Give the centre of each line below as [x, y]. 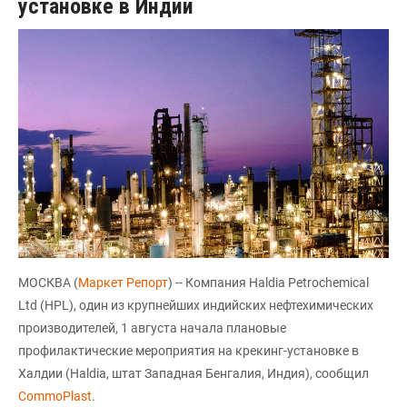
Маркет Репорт [123, 282]
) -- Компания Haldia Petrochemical [268, 282]
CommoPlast [55, 396]
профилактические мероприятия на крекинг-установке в [189, 350]
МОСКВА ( [48, 282]
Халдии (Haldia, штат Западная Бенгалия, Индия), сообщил [194, 373]
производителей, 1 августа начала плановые [152, 328]
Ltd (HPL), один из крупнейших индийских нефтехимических [196, 305]
